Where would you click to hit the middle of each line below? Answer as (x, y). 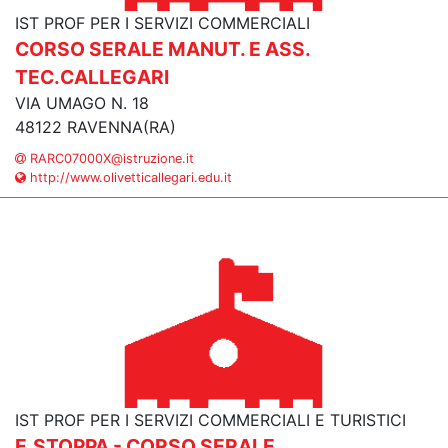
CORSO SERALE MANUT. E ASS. (162, 49)
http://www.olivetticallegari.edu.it (129, 177)
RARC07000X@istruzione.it (110, 158)
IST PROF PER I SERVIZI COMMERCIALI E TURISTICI (210, 420)
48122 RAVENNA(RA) (95, 127)
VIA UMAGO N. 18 (82, 103)
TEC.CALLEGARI (92, 77)
